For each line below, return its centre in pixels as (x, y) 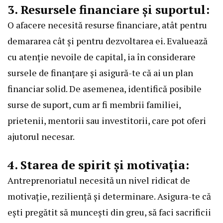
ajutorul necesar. (41, 137)
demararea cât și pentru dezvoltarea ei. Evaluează (108, 41)
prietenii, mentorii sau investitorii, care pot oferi (107, 121)
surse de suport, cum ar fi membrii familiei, (94, 105)
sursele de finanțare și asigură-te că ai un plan (100, 73)
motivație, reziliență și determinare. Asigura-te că (109, 196)
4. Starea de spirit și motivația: (98, 165)
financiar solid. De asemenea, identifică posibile (105, 89)
